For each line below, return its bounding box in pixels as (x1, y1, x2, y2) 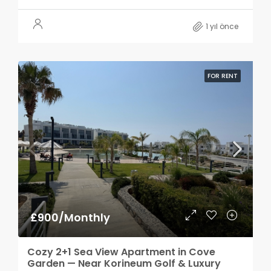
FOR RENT (207, 71, 238, 80)
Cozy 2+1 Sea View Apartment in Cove (27, 245, 215, 259)
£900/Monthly (30, 210, 110, 225)
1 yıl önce (206, 21, 238, 31)
